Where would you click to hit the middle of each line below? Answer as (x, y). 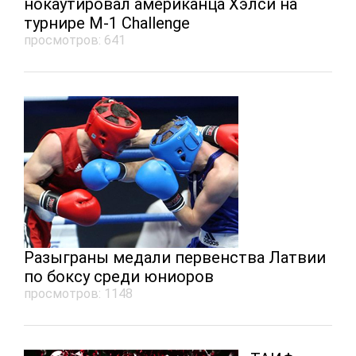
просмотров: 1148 (78, 294)
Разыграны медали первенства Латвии (175, 257)
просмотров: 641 (75, 40)
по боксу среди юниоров (119, 277)
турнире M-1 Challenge (107, 23)
